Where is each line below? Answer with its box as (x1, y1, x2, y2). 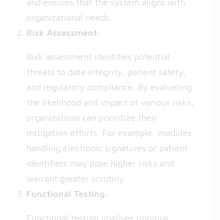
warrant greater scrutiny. (27, 173, 126, 184)
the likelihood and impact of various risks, (27, 97, 194, 108)
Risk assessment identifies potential (27, 52, 170, 62)
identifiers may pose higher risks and (27, 158, 174, 168)
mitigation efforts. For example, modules (27, 128, 192, 138)
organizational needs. (27, 12, 111, 23)
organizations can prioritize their (27, 112, 157, 123)
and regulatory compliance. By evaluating (27, 82, 192, 92)
